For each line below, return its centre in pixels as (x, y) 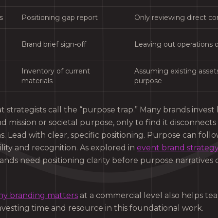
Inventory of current (56, 71)
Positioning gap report (60, 17)
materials (37, 81)
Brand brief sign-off (54, 44)
